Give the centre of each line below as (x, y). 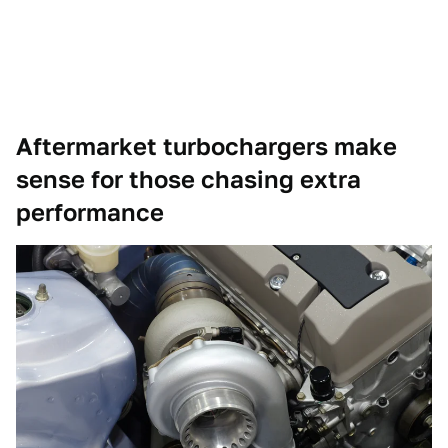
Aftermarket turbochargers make (206, 147)
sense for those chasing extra (188, 180)
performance (90, 213)
